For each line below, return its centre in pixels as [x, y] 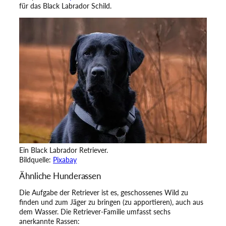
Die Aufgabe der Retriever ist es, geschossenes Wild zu [104, 193]
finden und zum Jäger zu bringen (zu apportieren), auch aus [111, 202]
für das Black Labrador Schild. [65, 6]
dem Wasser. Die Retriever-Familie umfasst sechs [95, 212]
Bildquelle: [36, 159]
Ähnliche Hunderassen [60, 176]
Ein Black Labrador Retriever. [64, 150]
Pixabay [65, 159]
